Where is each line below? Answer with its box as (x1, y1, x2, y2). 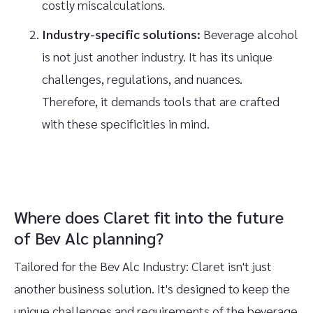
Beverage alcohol (201, 26, 298, 43)
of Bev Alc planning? (14, 226, 163, 249)
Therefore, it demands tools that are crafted (42, 93, 279, 110)
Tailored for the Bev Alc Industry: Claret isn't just (14, 258, 272, 275)
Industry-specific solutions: (42, 26, 201, 43)
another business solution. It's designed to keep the (14, 280, 290, 297)
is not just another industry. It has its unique (42, 48, 272, 65)
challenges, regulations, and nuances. (42, 71, 242, 87)
